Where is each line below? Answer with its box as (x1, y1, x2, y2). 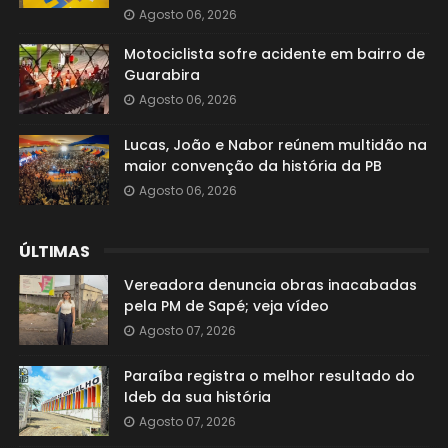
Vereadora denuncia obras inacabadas (123, 275, 417, 295)
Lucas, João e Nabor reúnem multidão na (123, 135, 427, 155)
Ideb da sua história (123, 387, 271, 407)
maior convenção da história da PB (123, 156, 382, 176)
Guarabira (123, 65, 200, 85)
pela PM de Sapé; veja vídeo (123, 296, 329, 316)
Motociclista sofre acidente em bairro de (123, 44, 425, 64)
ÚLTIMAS (18, 240, 90, 263)
